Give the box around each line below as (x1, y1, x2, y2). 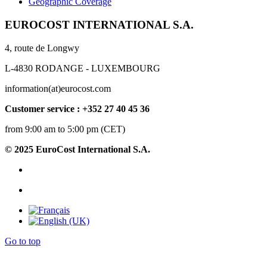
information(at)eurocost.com (5, 83, 111, 94)
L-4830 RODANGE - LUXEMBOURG (5, 63, 160, 73)
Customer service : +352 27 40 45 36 (5, 103, 150, 114)
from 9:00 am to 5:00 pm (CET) (5, 123, 125, 134)
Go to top (5, 235, 41, 246)
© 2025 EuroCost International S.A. (5, 144, 150, 154)
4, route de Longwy (5, 42, 79, 53)
